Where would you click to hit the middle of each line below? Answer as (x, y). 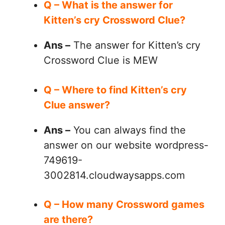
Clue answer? (78, 105)
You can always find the (128, 130)
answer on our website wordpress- (126, 145)
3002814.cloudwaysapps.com (114, 175)
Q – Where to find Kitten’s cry (115, 90)
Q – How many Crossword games (124, 205)
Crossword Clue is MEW (101, 61)
